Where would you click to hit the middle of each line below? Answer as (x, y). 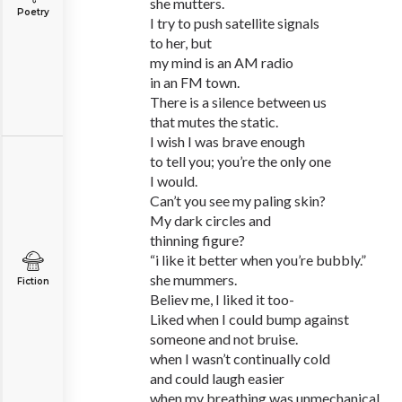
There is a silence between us (238, 102)
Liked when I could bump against (249, 319)
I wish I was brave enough (227, 141)
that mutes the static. (214, 122)
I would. (174, 181)
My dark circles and (210, 220)
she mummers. (193, 280)
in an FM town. (195, 82)
